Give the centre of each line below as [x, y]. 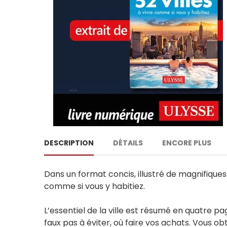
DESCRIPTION [69, 143]
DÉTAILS [128, 143]
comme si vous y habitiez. [94, 186]
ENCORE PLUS [187, 143]
